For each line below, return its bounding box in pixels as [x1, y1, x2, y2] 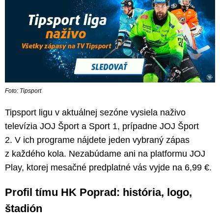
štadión [5, 202, 42, 215]
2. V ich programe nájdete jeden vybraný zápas [5, 135, 190, 145]
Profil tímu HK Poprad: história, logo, [5, 186, 192, 199]
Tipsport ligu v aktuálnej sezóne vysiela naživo [5, 108, 186, 118]
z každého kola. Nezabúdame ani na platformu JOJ [5, 149, 205, 159]
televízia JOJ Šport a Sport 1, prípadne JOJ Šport [5, 121, 199, 132]
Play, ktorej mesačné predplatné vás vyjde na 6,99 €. [5, 163, 212, 173]
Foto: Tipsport [5, 87, 41, 95]
